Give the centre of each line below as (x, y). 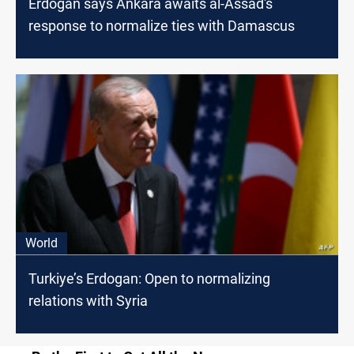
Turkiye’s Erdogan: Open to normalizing (149, 279)
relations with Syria (88, 301)
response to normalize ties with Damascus (162, 25)
